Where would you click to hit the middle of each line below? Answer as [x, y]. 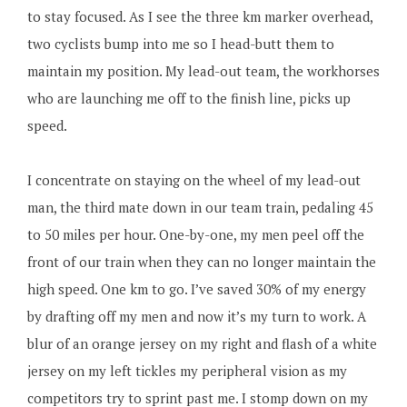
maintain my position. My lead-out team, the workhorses [203, 71]
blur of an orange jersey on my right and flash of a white [202, 343]
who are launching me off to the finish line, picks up [189, 98]
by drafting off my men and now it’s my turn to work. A [196, 316]
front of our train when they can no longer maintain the [201, 262]
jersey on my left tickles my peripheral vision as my [187, 371]
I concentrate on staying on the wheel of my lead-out [194, 180]
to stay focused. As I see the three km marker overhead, [199, 16]
